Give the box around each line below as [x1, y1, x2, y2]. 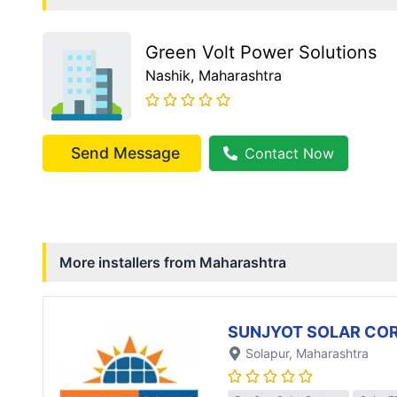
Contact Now [245, 144, 334, 163]
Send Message [71, 144, 180, 163]
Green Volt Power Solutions [145, 42, 377, 64]
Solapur [245, 346, 289, 362]
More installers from [59, 253, 199, 272]
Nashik [145, 66, 191, 85]
